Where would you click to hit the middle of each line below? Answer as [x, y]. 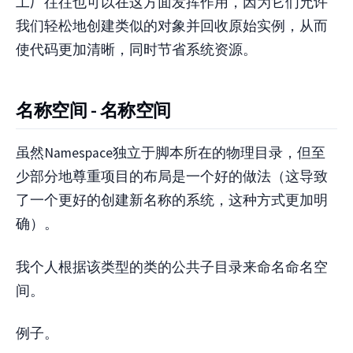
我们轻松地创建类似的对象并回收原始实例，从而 [172, 26]
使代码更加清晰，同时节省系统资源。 [136, 50]
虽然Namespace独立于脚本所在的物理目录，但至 [171, 153]
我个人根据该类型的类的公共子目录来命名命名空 [172, 267]
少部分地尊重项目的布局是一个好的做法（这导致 [172, 177]
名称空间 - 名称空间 [93, 110]
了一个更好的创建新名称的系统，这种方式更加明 [172, 201]
